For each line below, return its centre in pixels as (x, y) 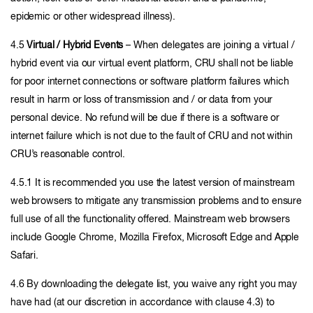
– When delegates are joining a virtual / (209, 45)
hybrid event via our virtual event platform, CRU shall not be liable (152, 64)
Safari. (25, 256)
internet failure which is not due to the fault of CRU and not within (152, 136)
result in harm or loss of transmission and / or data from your (142, 100)
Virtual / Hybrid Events (75, 45)
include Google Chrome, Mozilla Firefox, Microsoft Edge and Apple (155, 238)
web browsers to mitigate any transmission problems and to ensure (156, 201)
